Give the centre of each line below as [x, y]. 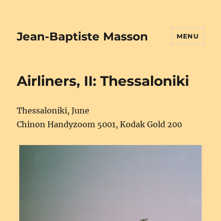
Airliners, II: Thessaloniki [103, 81]
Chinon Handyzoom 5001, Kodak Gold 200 [100, 124]
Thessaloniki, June [53, 110]
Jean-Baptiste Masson [83, 36]
